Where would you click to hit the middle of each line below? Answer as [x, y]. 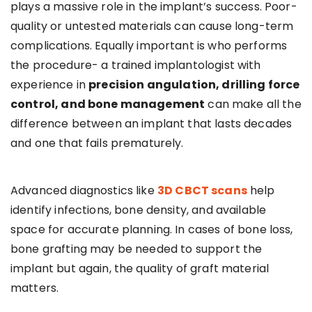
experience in [50, 85]
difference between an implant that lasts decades [151, 124]
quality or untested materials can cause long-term [152, 26]
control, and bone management [108, 104]
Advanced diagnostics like [84, 191]
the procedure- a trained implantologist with [136, 65]
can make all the [253, 104]
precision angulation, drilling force [194, 85]
